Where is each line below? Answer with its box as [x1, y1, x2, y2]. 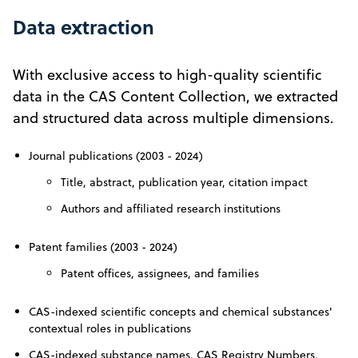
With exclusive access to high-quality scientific [13, 64, 322, 85]
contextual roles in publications [29, 320, 191, 336]
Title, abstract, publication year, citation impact [61, 173, 308, 190]
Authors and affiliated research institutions [61, 200, 280, 217]
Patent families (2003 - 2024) [29, 238, 177, 255]
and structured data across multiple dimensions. [13, 107, 334, 128]
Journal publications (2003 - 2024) [29, 147, 203, 164]
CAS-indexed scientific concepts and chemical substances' [29, 303, 332, 320]
